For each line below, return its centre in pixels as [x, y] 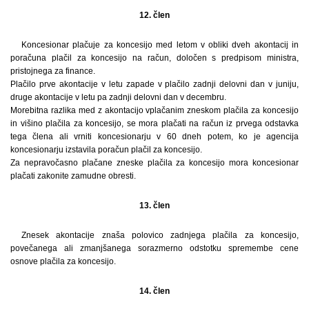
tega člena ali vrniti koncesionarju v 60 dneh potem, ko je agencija [154, 136]
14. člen [154, 291]
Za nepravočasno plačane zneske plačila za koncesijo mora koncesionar [154, 162]
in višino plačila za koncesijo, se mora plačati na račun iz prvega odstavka [154, 123]
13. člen [154, 205]
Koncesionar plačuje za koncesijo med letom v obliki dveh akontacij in [160, 44]
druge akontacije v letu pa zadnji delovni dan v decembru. [118, 97]
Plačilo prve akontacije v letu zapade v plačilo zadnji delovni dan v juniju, [154, 84]
